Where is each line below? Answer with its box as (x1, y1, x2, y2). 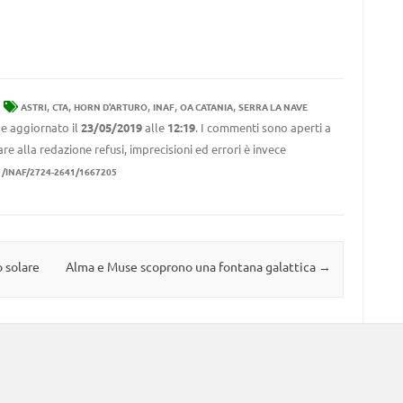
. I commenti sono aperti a (194, 120, 331, 135)
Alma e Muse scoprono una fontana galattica (65, 258, 318, 275)
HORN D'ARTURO (73, 100, 148, 113)
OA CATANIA (179, 100, 233, 113)
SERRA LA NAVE (237, 100, 308, 113)
